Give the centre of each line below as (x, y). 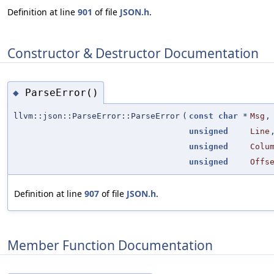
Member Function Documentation (110, 245)
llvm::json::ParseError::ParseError (97, 116)
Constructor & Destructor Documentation (133, 53)
